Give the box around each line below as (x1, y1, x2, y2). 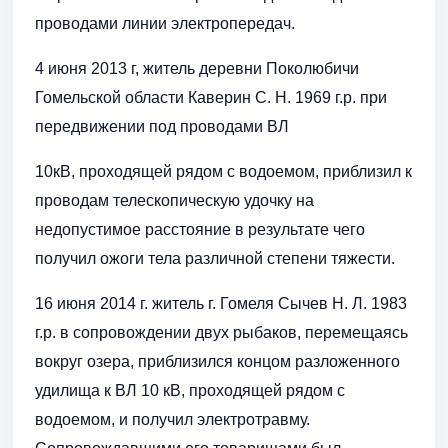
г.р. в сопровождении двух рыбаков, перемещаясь (35, 324, 408, 342)
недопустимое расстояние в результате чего (35, 221, 365, 239)
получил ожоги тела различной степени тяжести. (35, 250, 395, 268)
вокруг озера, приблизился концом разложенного (35, 353, 400, 371)
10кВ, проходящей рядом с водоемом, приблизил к (35, 163, 412, 181)
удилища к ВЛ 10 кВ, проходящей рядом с (35, 382, 345, 400)
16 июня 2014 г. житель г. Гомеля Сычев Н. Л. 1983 (35, 295, 407, 313)
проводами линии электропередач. (35, 15, 295, 33)
